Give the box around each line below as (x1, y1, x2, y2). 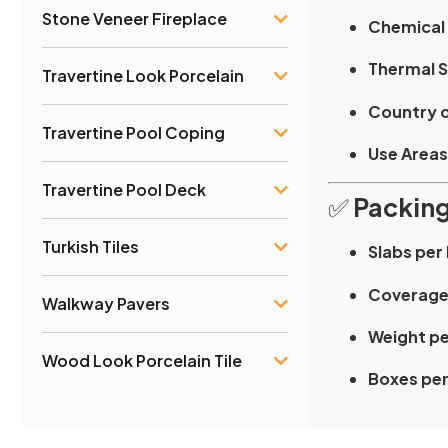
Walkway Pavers (42, 292, 170, 314)
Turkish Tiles (42, 235, 139, 257)
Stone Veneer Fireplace (42, 7, 227, 29)
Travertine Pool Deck (42, 178, 206, 200)
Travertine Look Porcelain (42, 64, 244, 86)
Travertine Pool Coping (42, 121, 225, 143)
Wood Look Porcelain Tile (42, 349, 242, 371)
